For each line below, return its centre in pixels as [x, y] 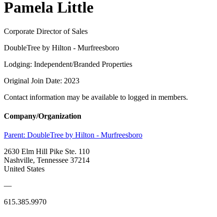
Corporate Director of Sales [46, 31]
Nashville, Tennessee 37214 [47, 160]
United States [24, 169]
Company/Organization [43, 116]
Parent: [15, 135]
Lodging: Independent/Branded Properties [68, 64]
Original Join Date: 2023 [42, 80]
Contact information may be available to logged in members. [96, 97]
